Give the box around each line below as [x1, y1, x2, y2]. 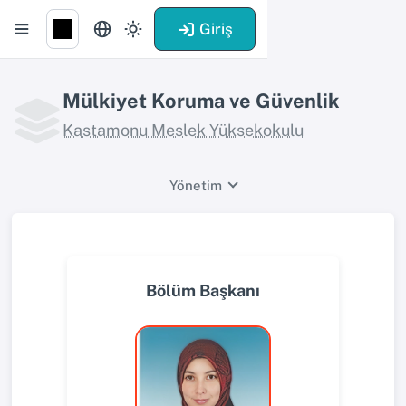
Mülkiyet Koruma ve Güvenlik [63, 89, 340, 112]
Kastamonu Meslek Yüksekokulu [63, 121, 304, 140]
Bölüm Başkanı [146, 281, 260, 301]
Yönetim [169, 177, 223, 193]
